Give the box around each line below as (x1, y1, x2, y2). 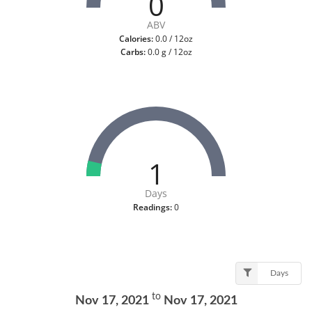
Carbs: (120, 45, 146, 58)
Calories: (119, 32, 153, 45)
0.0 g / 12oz (145, 45, 192, 58)
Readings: (133, 201, 172, 213)
